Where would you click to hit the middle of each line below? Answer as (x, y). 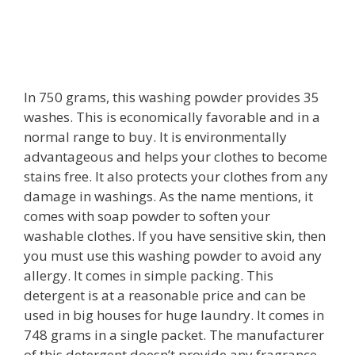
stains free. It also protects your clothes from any (176, 177)
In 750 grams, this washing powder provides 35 (172, 97)
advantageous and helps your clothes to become (176, 157)
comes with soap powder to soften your (147, 216)
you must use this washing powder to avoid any (173, 256)
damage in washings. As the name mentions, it (168, 197)
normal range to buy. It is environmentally (155, 137)
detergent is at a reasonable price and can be (165, 296)
